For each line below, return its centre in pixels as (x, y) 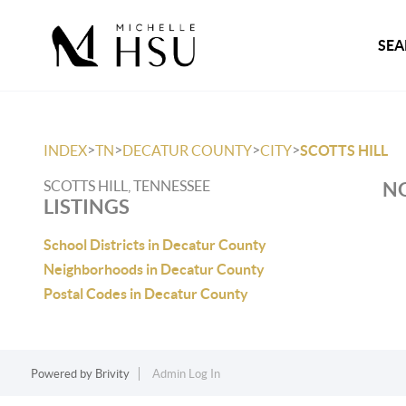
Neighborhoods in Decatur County (154, 269)
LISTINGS (87, 206)
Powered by (63, 374)
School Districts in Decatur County (155, 245)
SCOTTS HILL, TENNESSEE (127, 186)
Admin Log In (186, 374)
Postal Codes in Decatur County (146, 294)
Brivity (112, 374)
